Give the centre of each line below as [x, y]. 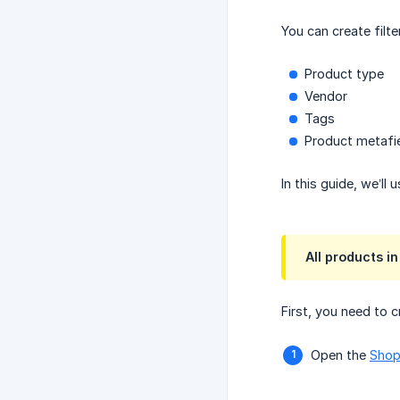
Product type [344, 74]
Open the [340, 355]
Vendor [326, 96]
